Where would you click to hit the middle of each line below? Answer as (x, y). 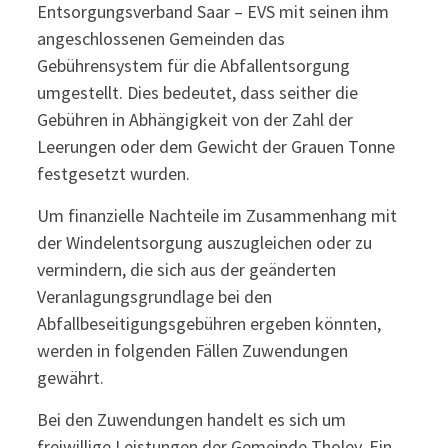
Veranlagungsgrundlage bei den (154, 296)
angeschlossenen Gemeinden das (160, 38)
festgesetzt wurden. (113, 173)
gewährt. (70, 377)
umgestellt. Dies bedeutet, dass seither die (197, 92)
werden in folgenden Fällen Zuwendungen (192, 350)
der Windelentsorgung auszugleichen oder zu (204, 242)
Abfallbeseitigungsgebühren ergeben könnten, (208, 323)
